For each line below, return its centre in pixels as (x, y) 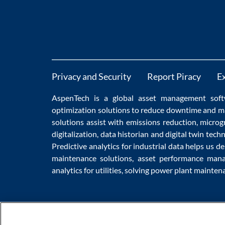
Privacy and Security (92, 77)
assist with (105, 122)
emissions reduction (161, 122)
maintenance (74, 158)
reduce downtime (171, 110)
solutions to (119, 110)
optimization (74, 110)
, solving (136, 170)
